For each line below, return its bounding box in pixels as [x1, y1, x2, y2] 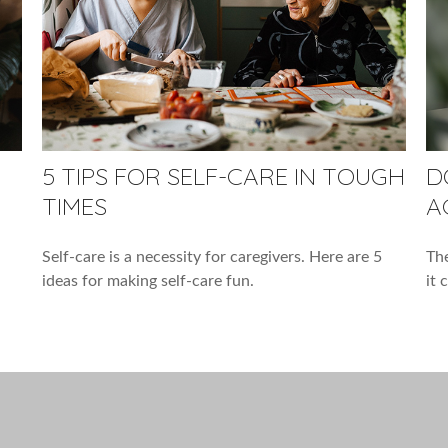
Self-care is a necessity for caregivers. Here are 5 [42, 248, 383, 265]
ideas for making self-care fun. [42, 272, 255, 289]
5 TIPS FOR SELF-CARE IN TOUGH [42, 160, 406, 191]
